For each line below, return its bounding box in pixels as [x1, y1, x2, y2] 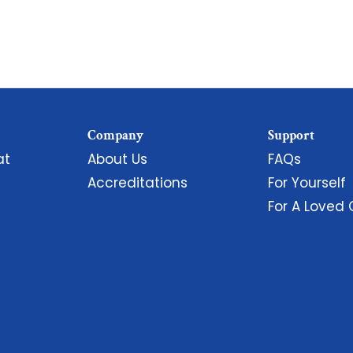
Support [268, 127, 315, 144]
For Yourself [268, 173, 347, 192]
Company [87, 127, 144, 144]
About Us [87, 150, 148, 169]
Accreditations [87, 173, 188, 192]
